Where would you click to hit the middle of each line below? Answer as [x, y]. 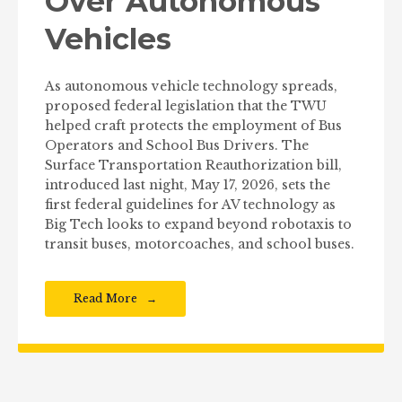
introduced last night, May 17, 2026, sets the [188, 184]
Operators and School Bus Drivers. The [177, 145]
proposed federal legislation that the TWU [186, 105]
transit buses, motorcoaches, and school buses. [200, 244]
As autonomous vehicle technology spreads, [191, 86]
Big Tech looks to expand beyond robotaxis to [198, 224]
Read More [105, 298]
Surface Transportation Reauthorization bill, [193, 165]
